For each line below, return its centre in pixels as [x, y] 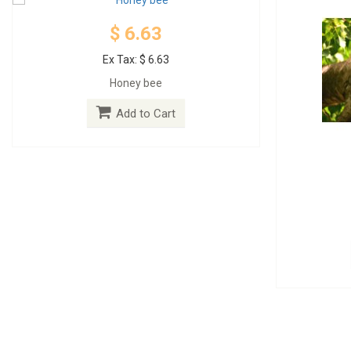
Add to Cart [146, 113]
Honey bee [136, 83]
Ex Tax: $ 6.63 [136, 59]
